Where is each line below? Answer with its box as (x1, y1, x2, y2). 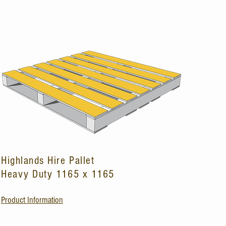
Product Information (1, 195, 63, 205)
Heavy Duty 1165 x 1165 (1, 168, 115, 181)
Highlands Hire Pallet (1, 154, 98, 167)
